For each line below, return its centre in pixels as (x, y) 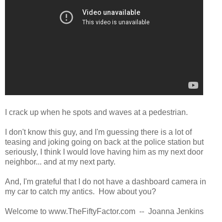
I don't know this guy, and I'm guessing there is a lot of (98, 132)
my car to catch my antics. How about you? (81, 191)
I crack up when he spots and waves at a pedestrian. (96, 112)
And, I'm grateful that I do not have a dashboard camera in (106, 181)
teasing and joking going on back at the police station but (104, 142)
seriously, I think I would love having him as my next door (104, 152)
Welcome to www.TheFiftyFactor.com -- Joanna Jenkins (104, 211)
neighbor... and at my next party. (60, 162)
